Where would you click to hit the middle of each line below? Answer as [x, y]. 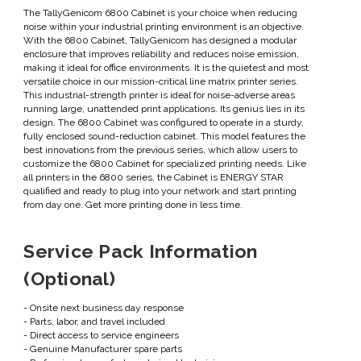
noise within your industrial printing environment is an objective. [164, 26]
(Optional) [69, 278]
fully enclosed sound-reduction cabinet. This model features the [165, 136]
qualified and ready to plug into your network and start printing [160, 191]
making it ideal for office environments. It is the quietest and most [166, 67]
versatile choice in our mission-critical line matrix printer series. [161, 81]
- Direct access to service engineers [102, 335]
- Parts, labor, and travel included [95, 321]
